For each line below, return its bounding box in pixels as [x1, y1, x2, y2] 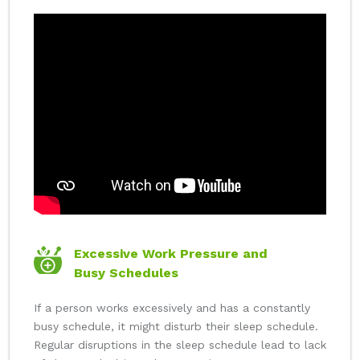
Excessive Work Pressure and [74, 246, 268, 262]
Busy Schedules [74, 265, 178, 281]
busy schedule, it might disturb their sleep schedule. [34, 320, 318, 333]
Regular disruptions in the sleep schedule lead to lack [34, 338, 326, 352]
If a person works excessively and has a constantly [34, 301, 310, 315]
